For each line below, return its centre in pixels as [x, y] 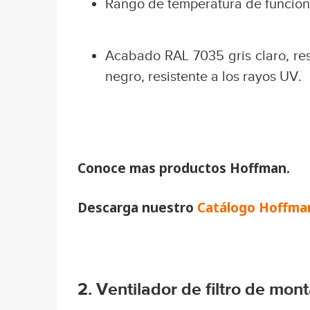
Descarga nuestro [137, 207]
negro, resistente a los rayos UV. [203, 76]
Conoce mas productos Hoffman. [185, 168]
